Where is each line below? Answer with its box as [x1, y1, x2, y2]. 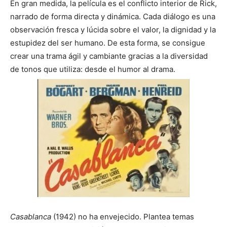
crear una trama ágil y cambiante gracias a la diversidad [10, 51, 208, 61]
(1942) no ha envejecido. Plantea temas [51, 212, 194, 222]
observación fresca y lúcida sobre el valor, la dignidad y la [10, 25, 216, 35]
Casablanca [10, 212, 51, 222]
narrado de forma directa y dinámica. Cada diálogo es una [10, 12, 215, 22]
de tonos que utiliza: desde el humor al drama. [10, 64, 175, 74]
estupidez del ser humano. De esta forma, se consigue [10, 38, 205, 48]
